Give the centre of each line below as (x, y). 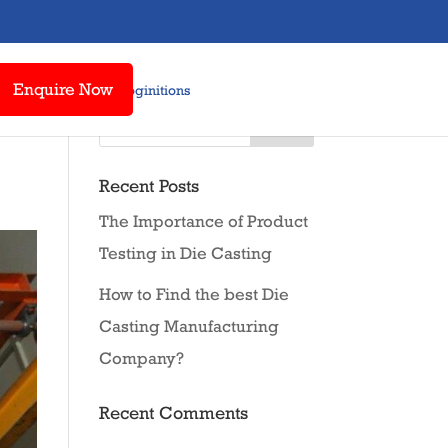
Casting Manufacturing (188, 325)
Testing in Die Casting (185, 253)
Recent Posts (148, 185)
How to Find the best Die (193, 293)
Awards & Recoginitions (114, 90)
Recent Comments (173, 412)
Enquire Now (62, 89)
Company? (141, 357)
